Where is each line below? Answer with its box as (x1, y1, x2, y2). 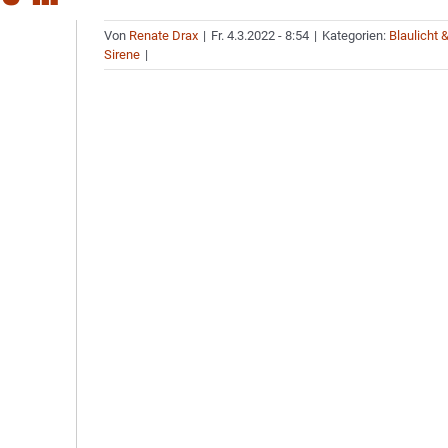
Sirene (104, 47, 141, 62)
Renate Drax (129, 28, 199, 43)
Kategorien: (322, 28, 390, 43)
